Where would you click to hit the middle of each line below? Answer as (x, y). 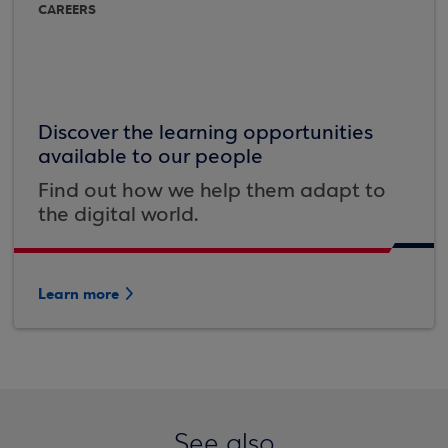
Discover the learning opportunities (205, 133)
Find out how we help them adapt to (212, 191)
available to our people (150, 157)
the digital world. (118, 215)
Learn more (78, 293)
